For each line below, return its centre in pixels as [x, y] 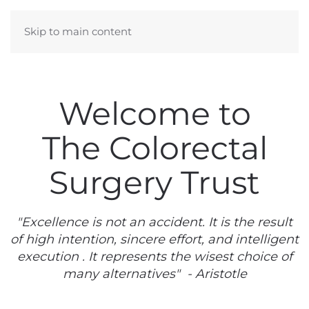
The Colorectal [154, 148]
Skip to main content [78, 31]
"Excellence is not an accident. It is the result [154, 222]
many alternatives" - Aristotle [154, 274]
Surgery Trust [154, 182]
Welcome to [154, 113]
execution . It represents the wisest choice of [154, 257]
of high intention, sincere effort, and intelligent [154, 239]
